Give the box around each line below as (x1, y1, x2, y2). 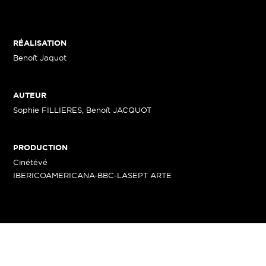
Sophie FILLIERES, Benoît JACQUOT (13, 106, 152, 114)
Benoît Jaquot (13, 53, 67, 62)
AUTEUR (13, 91, 47, 100)
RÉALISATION (13, 39, 67, 47)
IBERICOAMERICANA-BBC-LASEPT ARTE (13, 171, 172, 179)
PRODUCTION (13, 143, 68, 152)
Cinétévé (13, 158, 48, 166)
